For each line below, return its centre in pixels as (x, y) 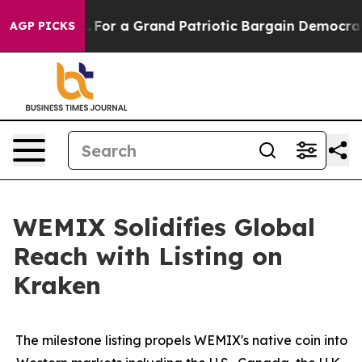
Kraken (57, 285)
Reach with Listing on (148, 256)
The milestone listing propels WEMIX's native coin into (181, 340)
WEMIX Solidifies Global (164, 227)
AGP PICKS (42, 26)
